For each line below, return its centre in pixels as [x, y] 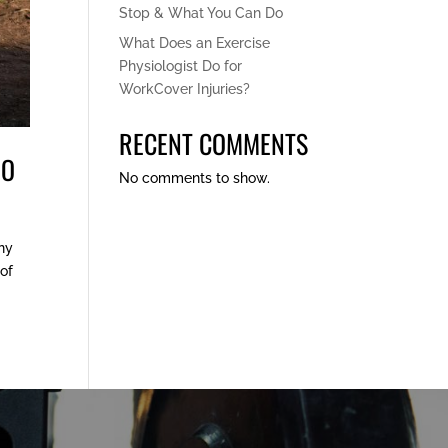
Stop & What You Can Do [201, 12]
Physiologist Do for [181, 65]
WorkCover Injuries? [185, 88]
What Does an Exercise [195, 42]
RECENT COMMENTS [214, 143]
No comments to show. [195, 177]
